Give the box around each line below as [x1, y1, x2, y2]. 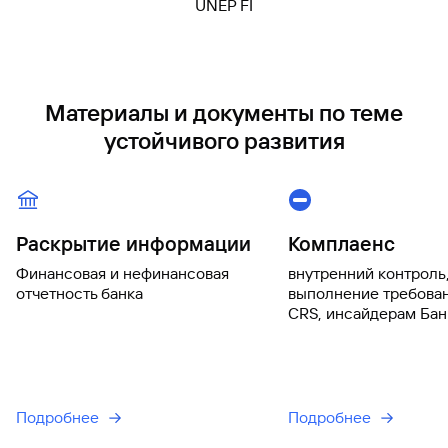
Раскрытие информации [16, 232, 251, 256]
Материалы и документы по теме [45, 100, 403, 127]
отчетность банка [16, 284, 143, 303]
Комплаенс [288, 232, 395, 256]
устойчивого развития [103, 128, 345, 155]
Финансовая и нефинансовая [16, 264, 229, 283]
